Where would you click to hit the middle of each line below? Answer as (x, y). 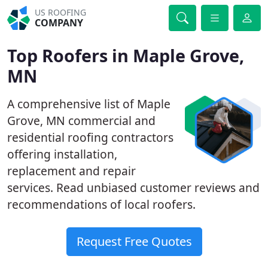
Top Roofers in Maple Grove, (126, 55)
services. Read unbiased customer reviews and (133, 188)
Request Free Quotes (134, 241)
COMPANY (59, 23)
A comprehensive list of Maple (89, 104)
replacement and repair (71, 171)
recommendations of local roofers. (101, 204)
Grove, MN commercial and (81, 121)
